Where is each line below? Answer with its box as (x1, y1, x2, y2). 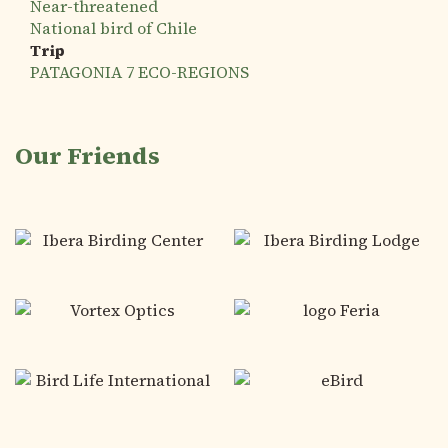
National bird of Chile (30, 17, 197, 39)
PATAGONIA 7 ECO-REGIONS (30, 61, 249, 83)
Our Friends (15, 139, 160, 172)
